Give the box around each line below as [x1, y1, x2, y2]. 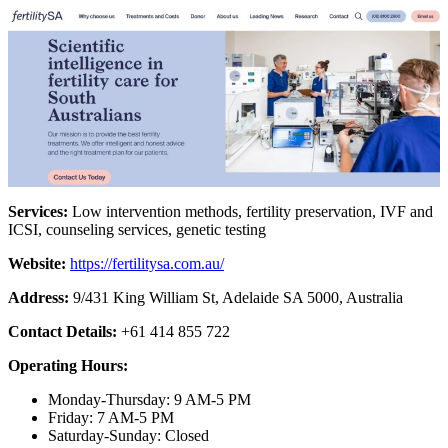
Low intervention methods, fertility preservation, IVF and [72, 202, 433, 220]
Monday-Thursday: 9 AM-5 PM [48, 390, 251, 408]
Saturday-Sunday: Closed [48, 426, 209, 444]
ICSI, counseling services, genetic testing [8, 220, 266, 238]
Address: [8, 288, 73, 306]
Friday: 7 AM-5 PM [48, 408, 174, 426]
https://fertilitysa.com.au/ [70, 254, 224, 272]
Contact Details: [8, 322, 117, 340]
